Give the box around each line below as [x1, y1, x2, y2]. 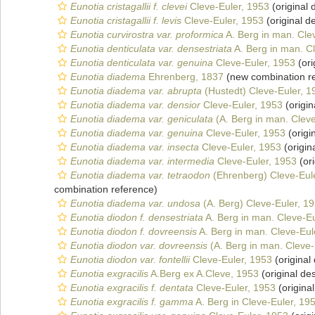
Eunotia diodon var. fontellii [70, 254, 190, 265]
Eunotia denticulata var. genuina [70, 57, 213, 68]
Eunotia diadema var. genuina [70, 127, 203, 139]
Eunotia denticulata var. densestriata [70, 43, 232, 54]
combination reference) [54, 184, 157, 195]
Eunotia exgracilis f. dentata [70, 282, 193, 293]
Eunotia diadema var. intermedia [70, 155, 214, 167]
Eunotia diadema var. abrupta [70, 85, 202, 96]
